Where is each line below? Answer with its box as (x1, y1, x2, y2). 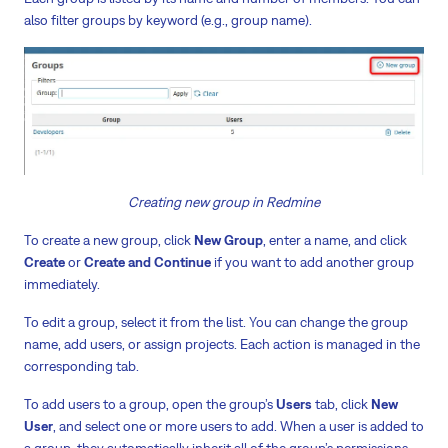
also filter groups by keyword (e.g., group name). (24, 12, 312, 29)
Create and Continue (84, 254, 211, 271)
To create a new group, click (24, 232, 194, 249)
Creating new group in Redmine (128, 194, 320, 211)
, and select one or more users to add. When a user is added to (53, 418, 424, 435)
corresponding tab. (24, 358, 139, 375)
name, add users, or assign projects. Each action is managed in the (24, 336, 420, 353)
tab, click (312, 396, 371, 413)
